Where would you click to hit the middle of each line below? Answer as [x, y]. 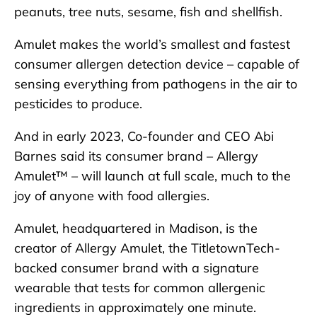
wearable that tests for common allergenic [140, 287]
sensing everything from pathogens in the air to [156, 83]
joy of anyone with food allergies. [112, 195]
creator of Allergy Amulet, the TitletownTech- [147, 248]
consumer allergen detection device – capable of [157, 64]
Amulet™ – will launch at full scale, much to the [152, 175]
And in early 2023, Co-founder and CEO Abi [144, 136]
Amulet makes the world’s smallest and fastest [152, 44]
